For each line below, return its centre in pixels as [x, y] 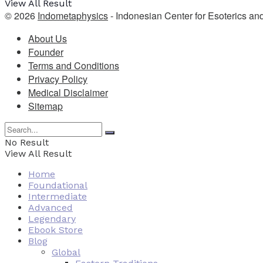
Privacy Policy [58, 79]
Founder [46, 52]
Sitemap [45, 106]
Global [66, 252]
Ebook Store [55, 230]
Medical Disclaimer [68, 93]
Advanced [50, 208]
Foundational [58, 186]
